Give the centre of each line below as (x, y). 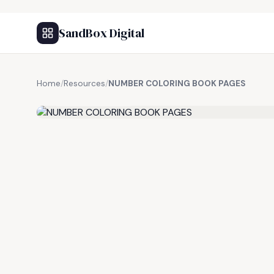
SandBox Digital (102, 33)
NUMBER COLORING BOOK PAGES (177, 83)
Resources (84, 83)
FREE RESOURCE (97, 97)
